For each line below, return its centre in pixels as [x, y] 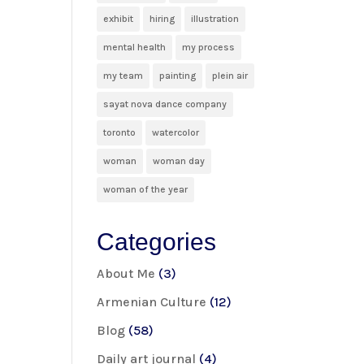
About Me [126, 273]
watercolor [176, 132]
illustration [215, 18]
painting [178, 75]
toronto [120, 132]
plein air [230, 75]
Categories [157, 241]
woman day [179, 160]
